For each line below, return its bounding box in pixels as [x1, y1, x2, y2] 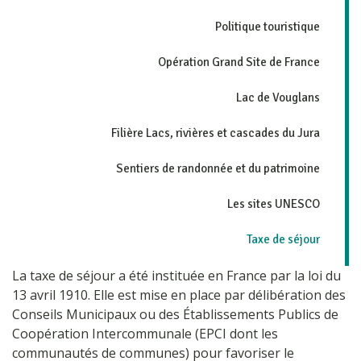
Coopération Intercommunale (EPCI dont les [12, 324, 278, 342]
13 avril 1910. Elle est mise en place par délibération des [12, 285, 346, 304]
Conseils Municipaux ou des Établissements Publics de [12, 305, 338, 323]
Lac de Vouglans [236, 89, 320, 105]
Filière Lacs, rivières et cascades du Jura [111, 125, 320, 140]
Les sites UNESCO [227, 196, 320, 211]
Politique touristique [215, 19, 320, 34]
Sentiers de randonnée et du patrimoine [116, 160, 320, 176]
